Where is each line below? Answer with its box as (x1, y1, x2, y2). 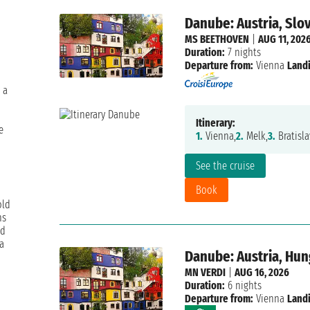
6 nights (224, 279, 262, 293)
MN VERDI (184, 266, 226, 280)
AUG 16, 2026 (234, 266, 289, 280)
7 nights (224, 46, 261, 60)
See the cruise (195, 159, 255, 173)
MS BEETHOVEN (184, 33, 249, 46)
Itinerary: (195, 116, 235, 130)
